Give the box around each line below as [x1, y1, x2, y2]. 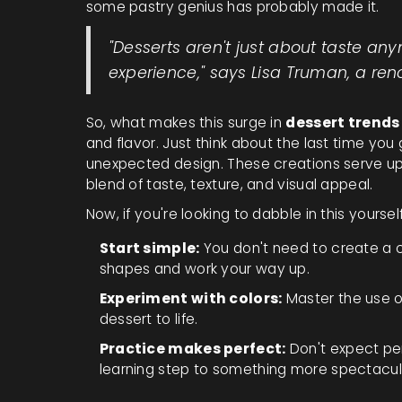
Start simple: [99, 238, 200, 258]
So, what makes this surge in [85, 112, 286, 132]
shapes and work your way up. [99, 258, 310, 278]
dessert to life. [99, 309, 198, 328]
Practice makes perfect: [99, 338, 286, 358]
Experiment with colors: [99, 288, 283, 308]
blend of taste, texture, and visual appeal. [85, 174, 373, 194]
